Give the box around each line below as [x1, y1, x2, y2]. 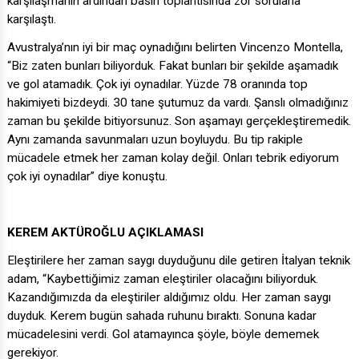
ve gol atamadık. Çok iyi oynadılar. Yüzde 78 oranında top [7, 77, 308, 92]
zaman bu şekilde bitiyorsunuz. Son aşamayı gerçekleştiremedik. [7, 114, 351, 129]
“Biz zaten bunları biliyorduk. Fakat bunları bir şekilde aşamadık [7, 58, 338, 74]
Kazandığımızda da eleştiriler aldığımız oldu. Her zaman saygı [7, 290, 331, 305]
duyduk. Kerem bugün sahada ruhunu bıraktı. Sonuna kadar [7, 309, 317, 324]
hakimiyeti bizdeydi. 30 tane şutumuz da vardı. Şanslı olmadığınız [7, 95, 349, 111]
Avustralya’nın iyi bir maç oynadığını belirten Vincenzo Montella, [7, 40, 343, 55]
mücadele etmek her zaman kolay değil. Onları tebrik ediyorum [7, 151, 339, 166]
